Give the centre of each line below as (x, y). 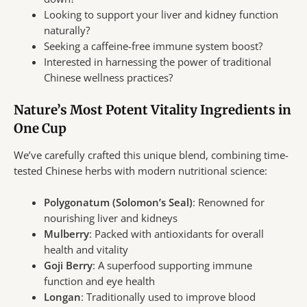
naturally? (66, 30)
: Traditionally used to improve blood (168, 296)
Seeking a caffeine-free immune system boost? (153, 46)
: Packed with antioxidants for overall (176, 233)
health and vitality (86, 249)
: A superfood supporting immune (172, 265)
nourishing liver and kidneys (110, 218)
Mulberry (66, 233)
